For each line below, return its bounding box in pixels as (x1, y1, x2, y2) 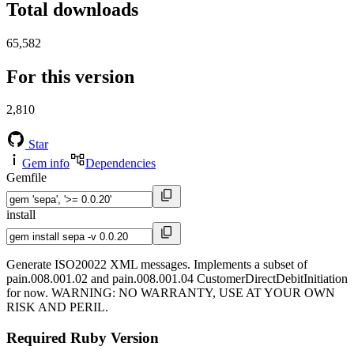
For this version (6, 66, 134, 87)
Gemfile (6, 171, 47, 185)
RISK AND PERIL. (6, 300, 108, 314)
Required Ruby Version (6, 330, 159, 347)
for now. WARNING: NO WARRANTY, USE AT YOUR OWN (6, 286, 335, 300)
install (6, 208, 36, 222)
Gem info (22, 156, 70, 171)
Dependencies (85, 156, 156, 171)
